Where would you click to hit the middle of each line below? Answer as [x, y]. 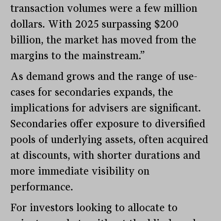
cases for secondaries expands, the [92, 92]
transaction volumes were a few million [104, 9]
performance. [42, 187]
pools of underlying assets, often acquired [110, 140]
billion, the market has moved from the [104, 40]
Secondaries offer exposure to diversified [108, 124]
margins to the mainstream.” [78, 56]
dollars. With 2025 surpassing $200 [95, 24]
